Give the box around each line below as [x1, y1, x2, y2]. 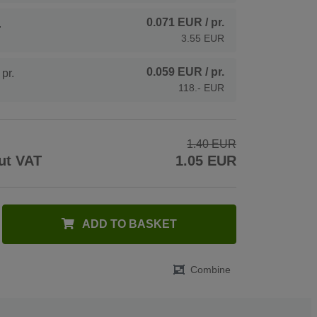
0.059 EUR [146, 65, 202, 78]
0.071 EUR [146, 16, 202, 28]
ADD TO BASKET [80, 217, 178, 230]
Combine [190, 263, 231, 275]
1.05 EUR [175, 152, 236, 168]
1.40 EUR [187, 137, 236, 150]
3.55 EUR [181, 32, 224, 44]
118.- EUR [178, 81, 224, 93]
